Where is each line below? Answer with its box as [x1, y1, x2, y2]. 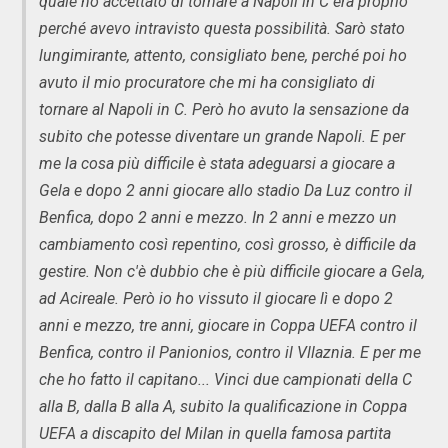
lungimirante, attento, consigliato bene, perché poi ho [39, 45, 407, 65]
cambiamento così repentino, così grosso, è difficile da [39, 234, 416, 254]
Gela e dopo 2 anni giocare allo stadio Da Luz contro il [39, 180, 412, 200]
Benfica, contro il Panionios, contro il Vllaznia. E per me [39, 342, 421, 362]
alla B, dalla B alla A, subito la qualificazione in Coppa [39, 396, 407, 416]
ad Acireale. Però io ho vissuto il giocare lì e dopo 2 [39, 288, 393, 308]
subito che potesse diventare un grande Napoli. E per [39, 126, 405, 146]
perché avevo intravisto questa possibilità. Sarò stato [39, 18, 405, 38]
